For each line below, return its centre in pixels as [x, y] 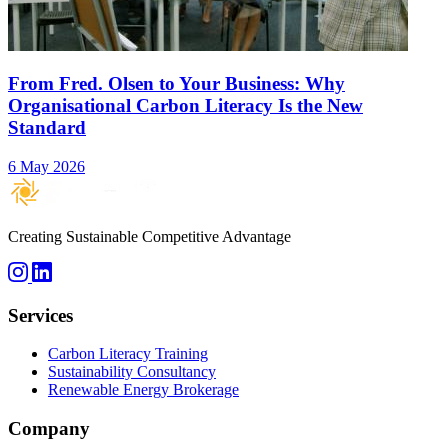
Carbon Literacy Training [128, 354]
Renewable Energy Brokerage [143, 390]
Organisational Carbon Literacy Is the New [185, 106]
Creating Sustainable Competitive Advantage [149, 236]
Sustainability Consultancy [132, 372]
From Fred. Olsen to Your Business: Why [176, 84]
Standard [47, 128]
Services [40, 315]
